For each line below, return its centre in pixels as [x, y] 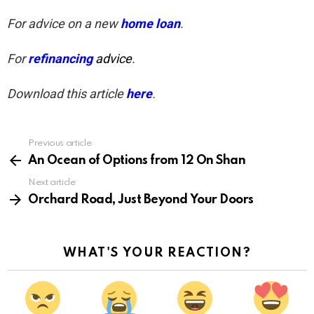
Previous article [60, 143]
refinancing [62, 59]
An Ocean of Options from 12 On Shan [137, 161]
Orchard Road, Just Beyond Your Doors [141, 200]
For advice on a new [64, 23]
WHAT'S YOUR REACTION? [157, 253]
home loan [150, 23]
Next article [52, 183]
